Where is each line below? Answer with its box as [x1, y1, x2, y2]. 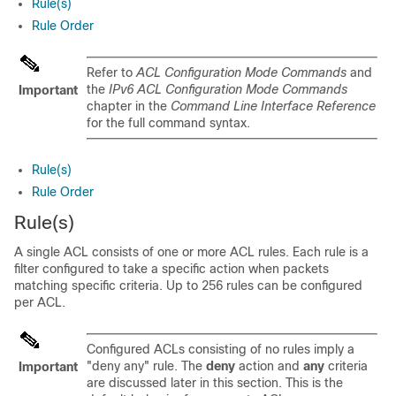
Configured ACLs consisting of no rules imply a [87, 342, 354, 356]
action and [235, 359, 303, 373]
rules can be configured [223, 278, 362, 293]
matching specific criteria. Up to [14, 278, 202, 293]
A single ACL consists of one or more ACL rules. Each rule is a [14, 245, 369, 259]
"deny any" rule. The [87, 359, 206, 373]
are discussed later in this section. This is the [87, 376, 343, 390]
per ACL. [14, 295, 65, 309]
